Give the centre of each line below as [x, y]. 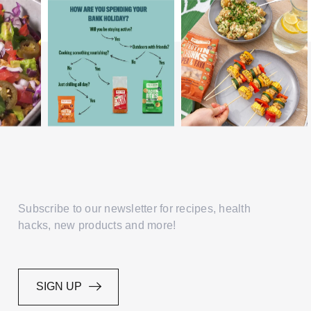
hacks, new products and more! [97, 225]
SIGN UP [60, 286]
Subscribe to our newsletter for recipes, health [134, 208]
